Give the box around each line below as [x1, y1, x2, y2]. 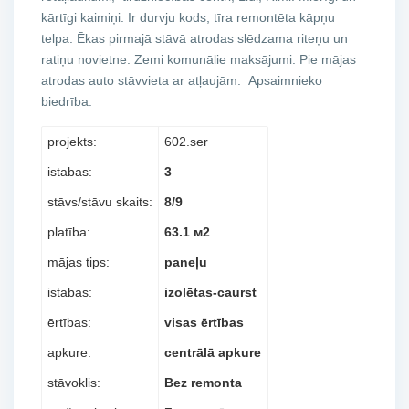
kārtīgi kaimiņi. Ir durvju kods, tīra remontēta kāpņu [41, 10, 335, 25]
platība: [47, 225, 90, 239]
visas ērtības [164, 315, 244, 330]
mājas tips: [47, 255, 110, 269]
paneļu [164, 255, 207, 269]
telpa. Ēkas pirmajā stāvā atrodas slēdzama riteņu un [41, 31, 348, 46]
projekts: [47, 134, 97, 149]
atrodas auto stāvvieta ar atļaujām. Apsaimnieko [41, 73, 322, 88]
